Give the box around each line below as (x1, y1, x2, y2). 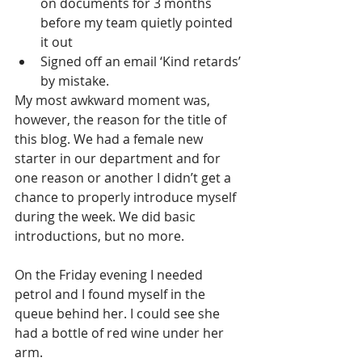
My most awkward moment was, (15, 91, 213, 110)
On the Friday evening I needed (15, 266, 206, 284)
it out (40, 33, 73, 52)
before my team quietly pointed (40, 14, 236, 32)
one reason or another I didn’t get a (15, 169, 234, 187)
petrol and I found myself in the (15, 285, 208, 304)
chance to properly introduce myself (15, 188, 239, 207)
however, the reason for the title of (15, 111, 229, 129)
